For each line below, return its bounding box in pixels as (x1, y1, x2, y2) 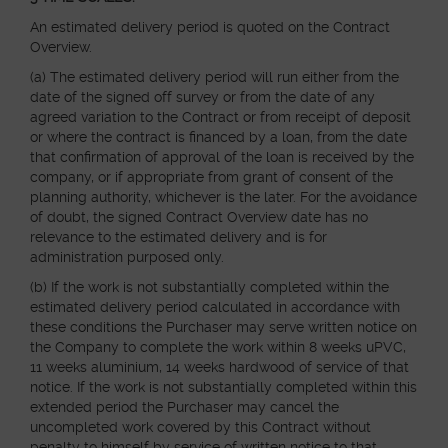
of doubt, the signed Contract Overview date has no (30, 209, 368, 225)
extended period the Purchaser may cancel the (30, 399, 339, 415)
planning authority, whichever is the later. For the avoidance (30, 189, 417, 205)
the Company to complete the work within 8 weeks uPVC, (30, 339, 406, 355)
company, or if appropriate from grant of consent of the (30, 169, 393, 185)
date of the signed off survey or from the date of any (30, 89, 375, 105)
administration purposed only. (30, 249, 224, 265)
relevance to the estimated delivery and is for (30, 229, 327, 245)
